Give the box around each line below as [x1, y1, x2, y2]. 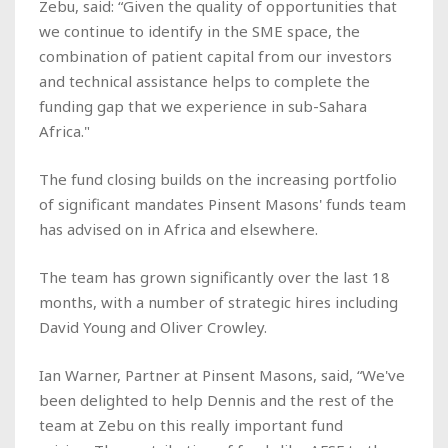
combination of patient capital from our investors [39, 45, 392, 66]
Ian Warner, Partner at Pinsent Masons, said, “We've [39, 364, 405, 385]
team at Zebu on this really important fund [39, 414, 343, 435]
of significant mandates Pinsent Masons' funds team [39, 193, 406, 214]
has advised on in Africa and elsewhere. [39, 218, 318, 239]
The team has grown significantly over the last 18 [39, 266, 390, 287]
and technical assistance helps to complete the [39, 70, 370, 91]
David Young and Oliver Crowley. [39, 316, 267, 337]
